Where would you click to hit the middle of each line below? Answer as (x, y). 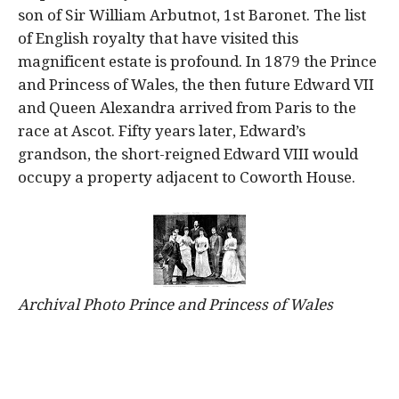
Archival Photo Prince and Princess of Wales (175, 305)
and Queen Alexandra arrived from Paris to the (187, 108)
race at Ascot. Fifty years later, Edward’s (162, 131)
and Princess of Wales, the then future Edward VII (196, 85)
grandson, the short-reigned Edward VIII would (188, 155)
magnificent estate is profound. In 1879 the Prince (197, 62)
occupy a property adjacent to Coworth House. (187, 178)
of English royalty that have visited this (158, 39)
